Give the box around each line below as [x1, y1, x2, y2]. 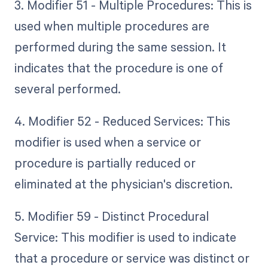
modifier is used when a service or [14, 133, 201, 151]
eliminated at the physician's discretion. [14, 175, 233, 193]
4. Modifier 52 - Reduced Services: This [14, 112, 230, 130]
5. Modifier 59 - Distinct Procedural [14, 208, 209, 225]
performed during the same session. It [14, 38, 226, 56]
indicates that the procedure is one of [14, 59, 223, 77]
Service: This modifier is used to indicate [14, 229, 236, 246]
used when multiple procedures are [14, 17, 209, 35]
